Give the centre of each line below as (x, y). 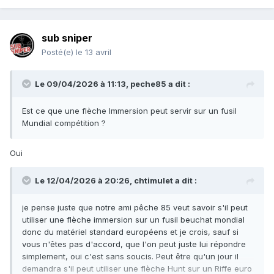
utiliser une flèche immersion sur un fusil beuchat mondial (133, 220)
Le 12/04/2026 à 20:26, (84, 181)
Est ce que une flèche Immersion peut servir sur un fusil (129, 111)
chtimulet (154, 181)
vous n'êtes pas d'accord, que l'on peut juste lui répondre (134, 244)
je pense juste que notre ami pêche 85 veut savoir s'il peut (135, 208)
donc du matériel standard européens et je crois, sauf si (130, 232)
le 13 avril (94, 52)
